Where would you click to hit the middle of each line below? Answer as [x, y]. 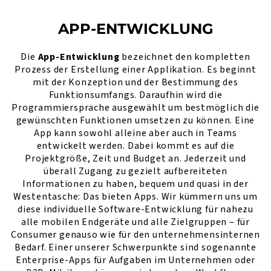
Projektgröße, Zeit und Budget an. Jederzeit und [135, 158]
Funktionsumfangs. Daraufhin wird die [135, 95]
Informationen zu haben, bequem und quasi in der [135, 184]
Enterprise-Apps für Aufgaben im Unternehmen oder [135, 260]
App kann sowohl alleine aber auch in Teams [135, 133]
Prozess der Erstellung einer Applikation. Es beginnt [135, 69]
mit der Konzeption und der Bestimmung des [135, 82]
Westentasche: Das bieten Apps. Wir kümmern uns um [135, 196]
